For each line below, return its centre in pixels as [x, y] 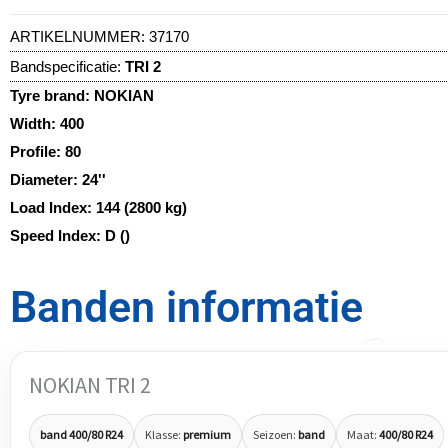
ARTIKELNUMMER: [79, 36]
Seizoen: [275, 434]
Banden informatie [186, 307]
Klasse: [164, 434]
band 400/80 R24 [81, 434]
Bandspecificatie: [65, 66]
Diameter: [46, 179]
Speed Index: [57, 235]
